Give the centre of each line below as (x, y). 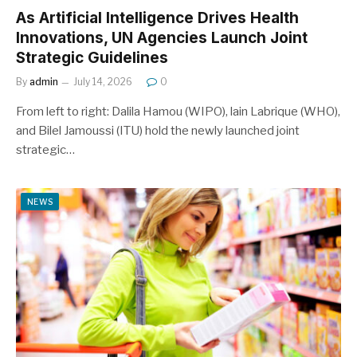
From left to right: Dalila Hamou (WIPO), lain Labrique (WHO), (178, 111)
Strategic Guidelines (92, 57)
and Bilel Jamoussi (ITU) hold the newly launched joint (158, 130)
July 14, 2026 (103, 81)
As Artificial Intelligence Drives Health (157, 18)
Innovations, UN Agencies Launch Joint (162, 37)
